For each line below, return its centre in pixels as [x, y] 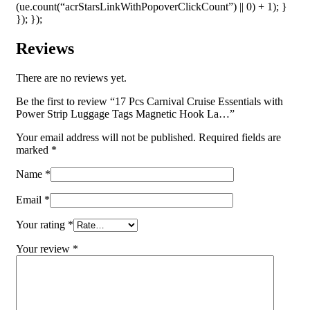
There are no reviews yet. [71, 77]
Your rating [42, 224]
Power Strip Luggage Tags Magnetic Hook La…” [125, 113]
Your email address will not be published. [106, 137]
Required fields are [240, 137]
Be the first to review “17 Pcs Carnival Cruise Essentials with [149, 101]
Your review [44, 248]
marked [34, 149]
